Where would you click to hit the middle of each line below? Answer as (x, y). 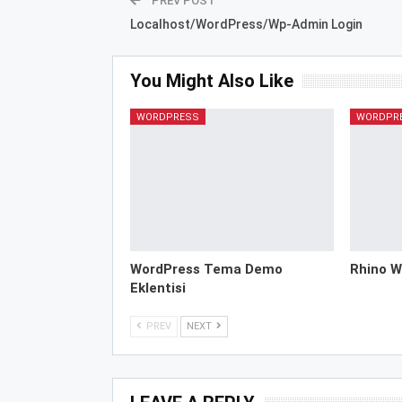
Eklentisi (157, 288)
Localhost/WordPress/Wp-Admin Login (246, 24)
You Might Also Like (211, 80)
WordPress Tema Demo (206, 270)
